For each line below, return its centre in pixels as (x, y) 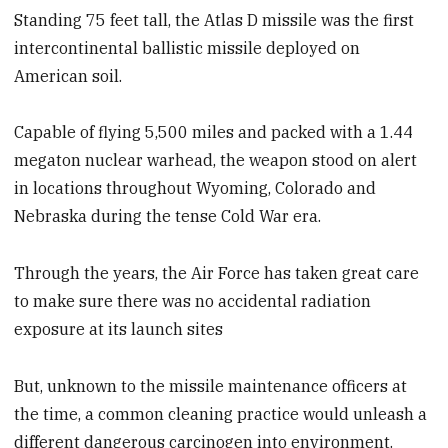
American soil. (68, 75)
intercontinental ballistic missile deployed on (187, 47)
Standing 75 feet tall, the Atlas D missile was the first (214, 19)
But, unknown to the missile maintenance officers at (211, 386)
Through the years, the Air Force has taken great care (217, 273)
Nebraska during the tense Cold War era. (168, 216)
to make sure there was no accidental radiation (193, 301)
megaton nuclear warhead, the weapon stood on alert (216, 160)
